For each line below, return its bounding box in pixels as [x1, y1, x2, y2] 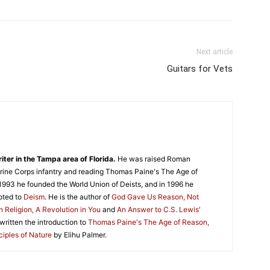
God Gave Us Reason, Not [111, 192, 199, 201]
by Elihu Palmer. [52, 230, 107, 239]
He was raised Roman [116, 154, 190, 163]
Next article [196, 47, 233, 56]
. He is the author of [45, 192, 111, 201]
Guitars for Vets [167, 63, 233, 74]
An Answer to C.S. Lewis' [117, 204, 201, 214]
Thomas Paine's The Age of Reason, [88, 217, 209, 227]
